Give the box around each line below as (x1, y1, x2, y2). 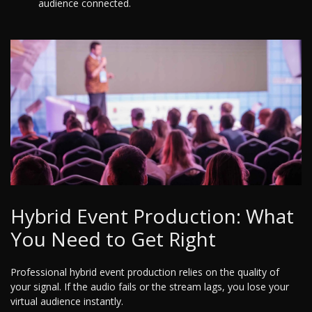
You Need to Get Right (10, 226, 216, 253)
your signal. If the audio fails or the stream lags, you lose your (10, 280, 289, 294)
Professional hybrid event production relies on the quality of (10, 265, 279, 279)
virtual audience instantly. (10, 295, 123, 309)
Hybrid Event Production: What (10, 203, 294, 230)
